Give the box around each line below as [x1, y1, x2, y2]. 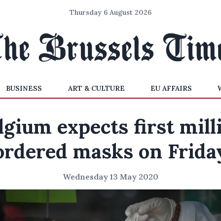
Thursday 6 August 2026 [70, 8, 151, 17]
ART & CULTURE [68, 84, 125, 93]
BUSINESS [6, 84, 42, 93]
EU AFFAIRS [150, 84, 192, 93]
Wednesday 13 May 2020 [63, 172, 158, 182]
